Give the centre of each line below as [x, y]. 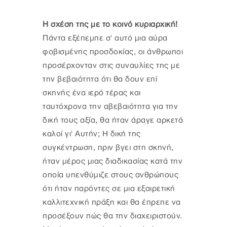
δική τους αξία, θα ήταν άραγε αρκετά [113, 121]
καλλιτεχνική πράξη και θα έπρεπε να [112, 203]
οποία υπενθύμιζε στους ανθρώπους [110, 175]
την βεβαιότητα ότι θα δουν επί [100, 80]
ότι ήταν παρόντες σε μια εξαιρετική [109, 189]
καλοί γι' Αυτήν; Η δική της [92, 134]
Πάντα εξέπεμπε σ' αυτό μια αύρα [105, 39]
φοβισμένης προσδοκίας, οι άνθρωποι [113, 52]
